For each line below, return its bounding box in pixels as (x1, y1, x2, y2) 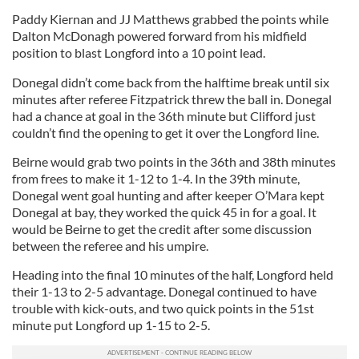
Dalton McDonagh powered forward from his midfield (12, 28, 307, 44)
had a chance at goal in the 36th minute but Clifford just (12, 108, 316, 124)
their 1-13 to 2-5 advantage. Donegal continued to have (12, 284, 317, 300)
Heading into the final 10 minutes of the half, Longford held (12, 267, 333, 283)
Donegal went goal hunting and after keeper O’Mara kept (12, 188, 325, 204)
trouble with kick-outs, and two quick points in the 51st (12, 301, 314, 317)
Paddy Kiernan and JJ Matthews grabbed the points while (12, 11, 329, 27)
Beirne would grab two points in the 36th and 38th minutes (12, 154, 336, 170)
